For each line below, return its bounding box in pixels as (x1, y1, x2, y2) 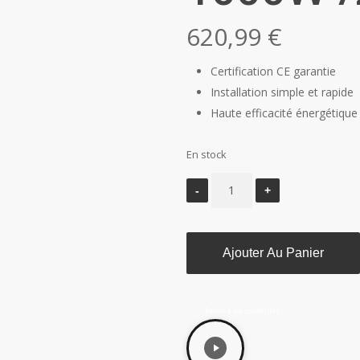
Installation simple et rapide (211, 84, 354, 100)
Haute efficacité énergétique (211, 105, 358, 121)
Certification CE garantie (211, 63, 336, 80)
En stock (186, 147, 227, 162)
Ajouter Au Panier (223, 246, 324, 260)
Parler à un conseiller (205, 305, 280, 316)
